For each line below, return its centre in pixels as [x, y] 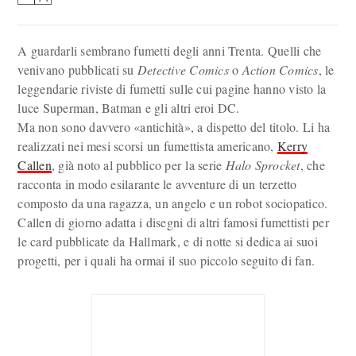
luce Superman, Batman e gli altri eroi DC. [129, 108]
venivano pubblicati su [77, 70]
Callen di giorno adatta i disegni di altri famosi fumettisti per [173, 222]
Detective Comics [183, 70]
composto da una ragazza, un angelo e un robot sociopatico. [173, 203]
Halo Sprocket [263, 165]
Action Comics [280, 70]
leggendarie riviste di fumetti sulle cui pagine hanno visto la [172, 89]
